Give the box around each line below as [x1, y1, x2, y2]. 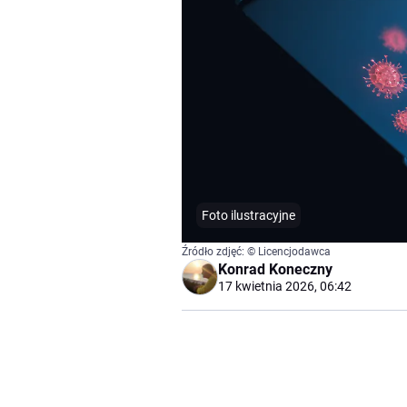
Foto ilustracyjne [202, 208, 295, 223]
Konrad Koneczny [218, 261, 333, 279]
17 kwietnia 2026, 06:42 [218, 279, 352, 294]
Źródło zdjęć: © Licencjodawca [182, 245, 331, 259]
